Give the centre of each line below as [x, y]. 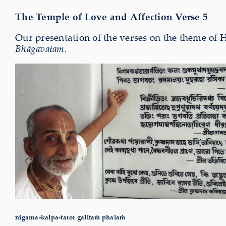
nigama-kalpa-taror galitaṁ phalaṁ [70, 217]
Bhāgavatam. [41, 49]
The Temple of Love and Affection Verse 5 [111, 17]
